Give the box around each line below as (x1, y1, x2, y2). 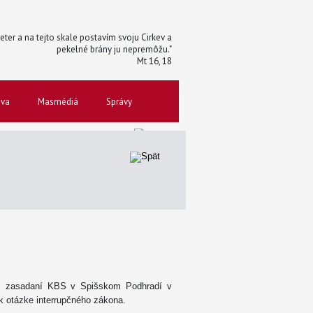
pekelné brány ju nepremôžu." (57, 43, 172, 55)
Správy (106, 96, 132, 108)
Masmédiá (38, 96, 78, 108)
